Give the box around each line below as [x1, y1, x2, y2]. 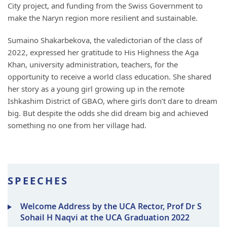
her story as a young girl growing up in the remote [8, 84, 184, 94]
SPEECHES [8, 174, 68, 187]
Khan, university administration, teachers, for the [8, 59, 178, 69]
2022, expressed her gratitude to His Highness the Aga [8, 47, 199, 57]
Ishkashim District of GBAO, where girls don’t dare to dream [8, 96, 217, 106]
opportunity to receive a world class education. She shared [8, 71, 211, 82]
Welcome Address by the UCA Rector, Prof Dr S [20, 201, 202, 212]
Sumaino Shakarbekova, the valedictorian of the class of [8, 35, 202, 45]
